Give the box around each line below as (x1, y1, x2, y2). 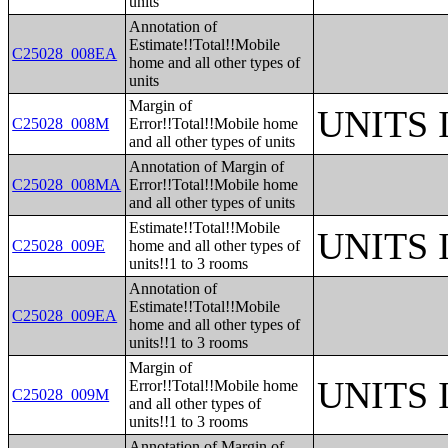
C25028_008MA (12, 176, 122, 193)
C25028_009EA (12, 307, 118, 324)
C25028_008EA (12, 45, 118, 62)
